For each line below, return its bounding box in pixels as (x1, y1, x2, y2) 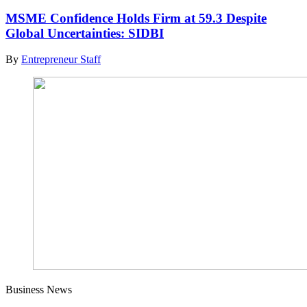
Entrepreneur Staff (21, 53, 101, 66)
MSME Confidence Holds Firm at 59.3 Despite (5, 10, 267, 25)
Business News (5, 284, 72, 296)
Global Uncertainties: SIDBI (5, 25, 164, 40)
